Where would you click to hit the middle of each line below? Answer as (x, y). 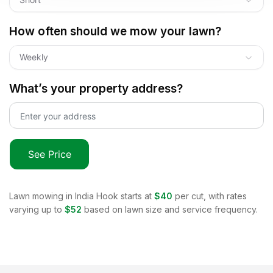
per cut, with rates (211, 196)
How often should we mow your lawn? (115, 31)
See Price (49, 154)
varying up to (36, 209)
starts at (135, 196)
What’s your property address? (96, 88)
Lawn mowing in (42, 196)
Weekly (34, 57)
